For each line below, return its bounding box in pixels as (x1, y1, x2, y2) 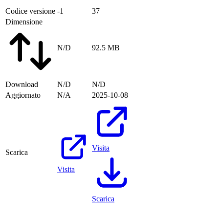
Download (5, 80, 38, 88)
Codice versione (5, 6, 55, 15)
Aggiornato (5, 90, 41, 99)
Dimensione (5, 17, 43, 26)
